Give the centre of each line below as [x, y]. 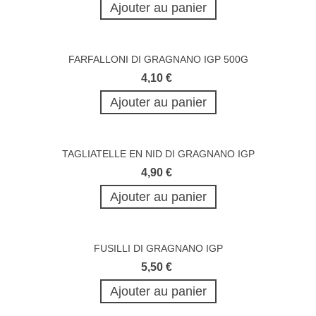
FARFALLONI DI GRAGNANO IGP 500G [158, 59]
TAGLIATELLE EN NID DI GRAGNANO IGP [158, 153]
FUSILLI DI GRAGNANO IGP [158, 248]
